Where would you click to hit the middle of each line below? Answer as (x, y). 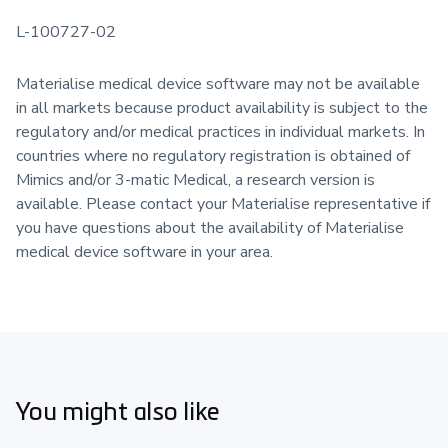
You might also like (117, 409)
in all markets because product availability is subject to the (222, 107)
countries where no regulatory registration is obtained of (213, 155)
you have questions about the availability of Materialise (210, 227)
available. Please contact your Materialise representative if (223, 203)
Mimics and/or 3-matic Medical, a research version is (195, 179)
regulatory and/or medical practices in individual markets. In (220, 131)
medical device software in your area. (144, 251)
